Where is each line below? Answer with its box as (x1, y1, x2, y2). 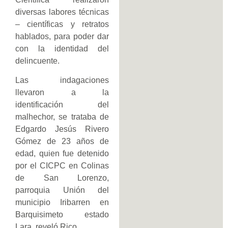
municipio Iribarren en (15, 197, 109, 207)
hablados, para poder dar (15, 32, 109, 41)
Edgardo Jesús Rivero (15, 124, 109, 133)
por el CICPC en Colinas (15, 161, 109, 170)
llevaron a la (15, 88, 109, 97)
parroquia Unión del (15, 185, 109, 194)
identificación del (15, 100, 109, 109)
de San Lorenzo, (15, 173, 109, 182)
